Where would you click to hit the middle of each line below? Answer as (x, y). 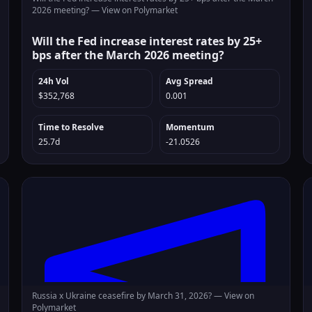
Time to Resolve (71, 127)
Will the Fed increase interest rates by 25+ (147, 41)
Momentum (190, 127)
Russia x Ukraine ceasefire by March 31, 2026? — (128, 296)
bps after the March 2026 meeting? (128, 55)
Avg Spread (189, 81)
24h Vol (54, 81)
